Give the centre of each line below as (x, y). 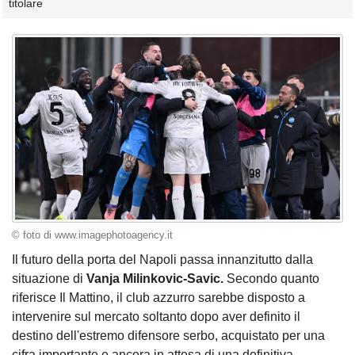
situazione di (49, 279)
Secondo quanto (273, 279)
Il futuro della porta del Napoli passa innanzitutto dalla (162, 260)
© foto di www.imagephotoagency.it (92, 235)
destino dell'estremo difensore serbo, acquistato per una (168, 336)
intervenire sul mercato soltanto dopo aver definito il (156, 317)
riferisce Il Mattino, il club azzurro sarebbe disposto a (158, 298)
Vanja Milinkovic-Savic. (157, 279)
